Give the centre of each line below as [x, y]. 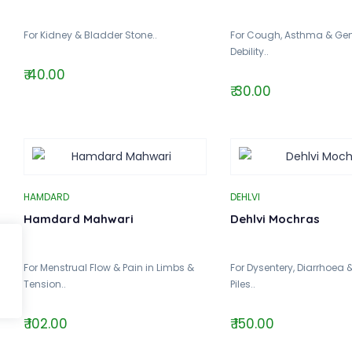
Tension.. [45, 284]
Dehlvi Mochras [275, 218]
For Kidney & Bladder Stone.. [90, 35]
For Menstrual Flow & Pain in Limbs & [109, 267]
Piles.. [242, 284]
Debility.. [249, 51]
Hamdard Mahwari [79, 218]
